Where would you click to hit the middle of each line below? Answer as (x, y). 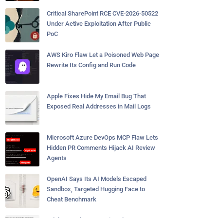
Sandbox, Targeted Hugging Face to (96, 189)
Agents (57, 158)
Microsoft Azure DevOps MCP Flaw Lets (102, 137)
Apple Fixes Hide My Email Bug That (96, 96)
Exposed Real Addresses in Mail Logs (99, 106)
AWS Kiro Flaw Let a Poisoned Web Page (103, 55)
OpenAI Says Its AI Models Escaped (97, 179)
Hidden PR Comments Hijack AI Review (101, 148)
